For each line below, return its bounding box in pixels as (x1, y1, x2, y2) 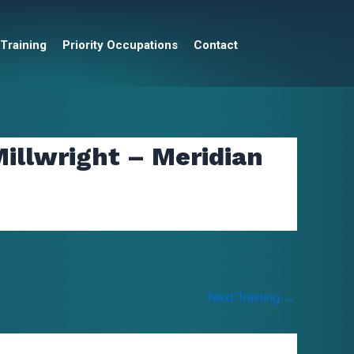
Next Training (208, 290, 283, 305)
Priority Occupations (62, 38, 178, 52)
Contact (194, 38, 238, 52)
